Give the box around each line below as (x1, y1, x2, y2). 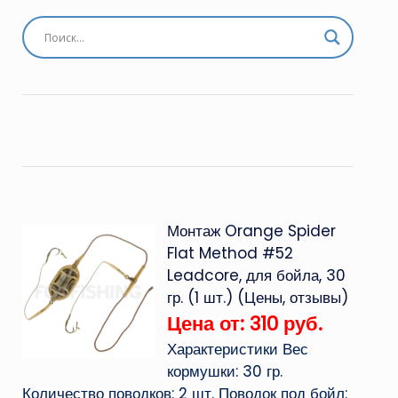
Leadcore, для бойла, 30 (166, 265, 346, 286)
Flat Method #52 (166, 243, 293, 264)
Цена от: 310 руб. (166, 310, 322, 338)
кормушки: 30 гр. (166, 361, 283, 382)
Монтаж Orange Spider (166, 220, 336, 242)
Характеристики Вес (166, 338, 308, 360)
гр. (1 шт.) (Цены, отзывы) (166, 287, 348, 308)
